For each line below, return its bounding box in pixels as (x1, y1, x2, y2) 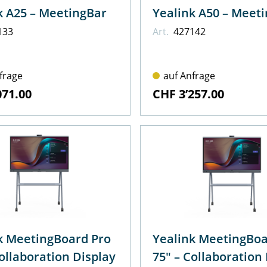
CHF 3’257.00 (152, 85, 224, 102)
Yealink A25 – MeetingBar (39, 4, 107, 21)
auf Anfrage (163, 69, 215, 82)
